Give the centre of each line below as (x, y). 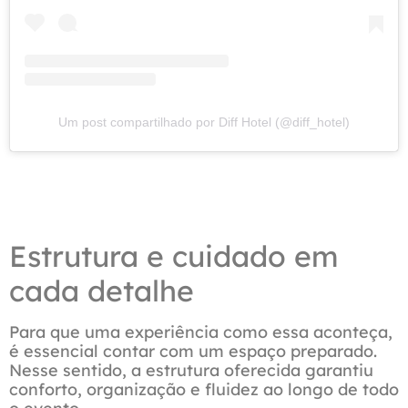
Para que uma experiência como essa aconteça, (201, 331)
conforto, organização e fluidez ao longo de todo (204, 389)
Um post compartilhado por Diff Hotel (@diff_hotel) (204, 122)
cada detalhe (102, 290)
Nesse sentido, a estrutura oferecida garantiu (191, 370)
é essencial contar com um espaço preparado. (193, 351)
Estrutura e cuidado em (173, 255)
